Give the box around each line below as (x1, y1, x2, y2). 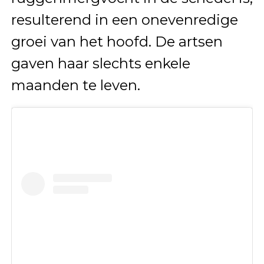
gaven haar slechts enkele (11, 54, 190, 72)
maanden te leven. (11, 76, 140, 94)
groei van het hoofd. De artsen (11, 32, 223, 50)
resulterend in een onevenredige (11, 11, 238, 28)
